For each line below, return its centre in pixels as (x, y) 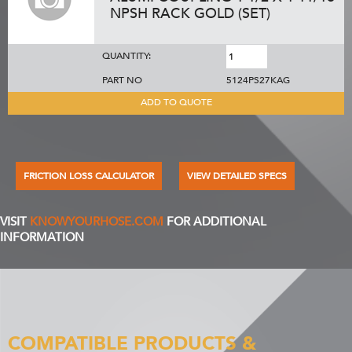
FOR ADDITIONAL (215, 222)
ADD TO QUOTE (176, 102)
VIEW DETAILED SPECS (237, 176)
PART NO (122, 80)
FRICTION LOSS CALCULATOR (89, 176)
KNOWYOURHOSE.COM (97, 222)
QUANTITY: (126, 56)
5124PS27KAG (258, 80)
